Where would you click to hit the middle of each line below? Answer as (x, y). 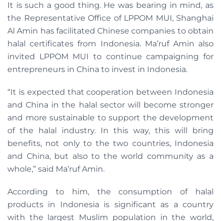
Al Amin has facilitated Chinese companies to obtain (110, 31)
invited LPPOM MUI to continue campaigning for (110, 57)
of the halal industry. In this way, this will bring (110, 131)
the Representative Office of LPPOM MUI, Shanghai (110, 18)
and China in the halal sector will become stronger (110, 105)
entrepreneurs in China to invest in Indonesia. (97, 70)
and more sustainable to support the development (110, 118)
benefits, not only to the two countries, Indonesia (110, 144)
